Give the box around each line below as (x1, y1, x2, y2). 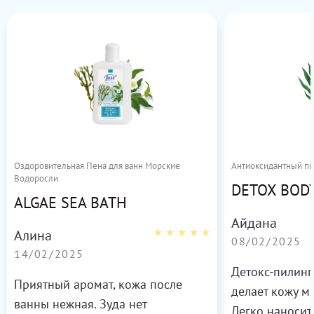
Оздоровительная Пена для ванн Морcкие (14, 160, 180, 172)
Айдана (231, 214, 277, 233)
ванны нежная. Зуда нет (14, 296, 147, 313)
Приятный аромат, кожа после (14, 276, 182, 293)
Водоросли (14, 172, 58, 185)
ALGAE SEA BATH (14, 193, 127, 213)
